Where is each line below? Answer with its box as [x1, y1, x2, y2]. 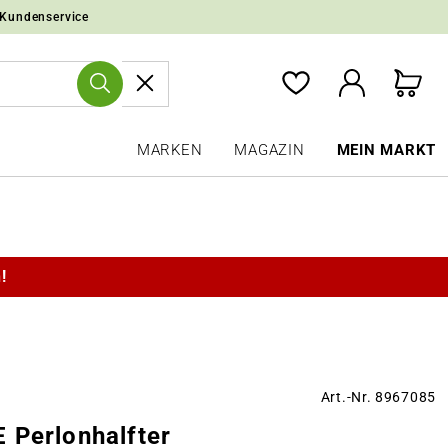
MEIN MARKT [336, 141, 436, 159]
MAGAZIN [234, 141, 305, 159]
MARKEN [136, 141, 203, 159]
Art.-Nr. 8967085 [320, 389, 436, 406]
